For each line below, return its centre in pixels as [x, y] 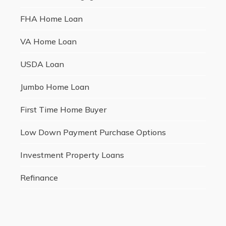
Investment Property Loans [72, 155]
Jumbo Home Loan [54, 87]
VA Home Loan [48, 42]
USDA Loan [42, 64]
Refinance [39, 178]
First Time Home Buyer [63, 110]
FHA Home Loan [51, 19]
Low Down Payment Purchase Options [93, 132]
